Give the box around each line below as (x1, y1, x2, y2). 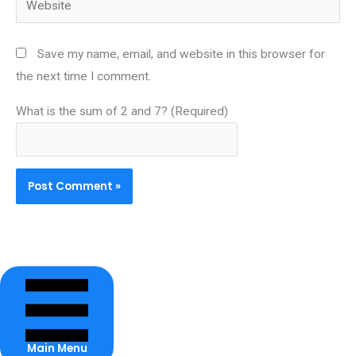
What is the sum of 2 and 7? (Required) (16, 103, 228, 118)
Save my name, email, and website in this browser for (37, 47, 325, 61)
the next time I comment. (16, 69, 151, 83)
